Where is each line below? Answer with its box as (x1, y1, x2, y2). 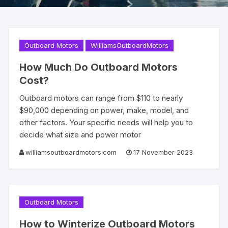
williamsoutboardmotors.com (25, 148, 117, 156)
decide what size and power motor (19, 129, 141, 139)
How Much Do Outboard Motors (19, 61, 178, 73)
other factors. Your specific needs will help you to (19, 117, 193, 127)
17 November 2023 (133, 148, 193, 156)
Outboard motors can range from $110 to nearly (19, 93, 183, 103)
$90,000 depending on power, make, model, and (19, 105, 189, 115)
